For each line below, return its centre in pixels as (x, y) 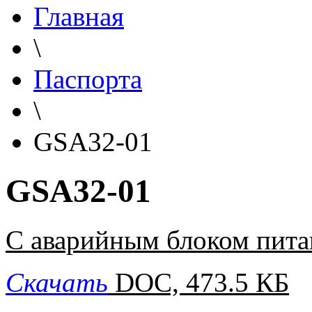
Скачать (57, 283)
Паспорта (88, 79)
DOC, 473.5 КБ (202, 283)
